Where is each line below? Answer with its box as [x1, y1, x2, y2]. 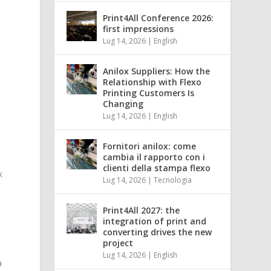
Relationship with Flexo [103, 76, 202, 88]
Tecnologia [154, 174, 192, 185]
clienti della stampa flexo [103, 162, 211, 174]
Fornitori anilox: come [103, 140, 197, 152]
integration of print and [103, 215, 207, 227]
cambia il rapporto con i [103, 151, 206, 163]
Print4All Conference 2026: [103, 11, 214, 24]
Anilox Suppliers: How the [103, 65, 211, 77]
